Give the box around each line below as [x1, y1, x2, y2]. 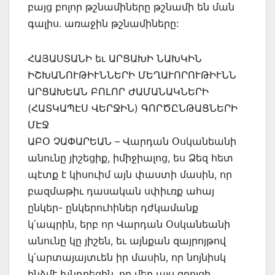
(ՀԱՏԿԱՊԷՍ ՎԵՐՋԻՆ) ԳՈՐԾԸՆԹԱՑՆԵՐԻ [28, 101, 238, 114]
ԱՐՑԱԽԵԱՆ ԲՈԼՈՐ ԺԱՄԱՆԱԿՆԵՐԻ [28, 85, 209, 98]
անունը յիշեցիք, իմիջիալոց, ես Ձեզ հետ [28, 151, 233, 164]
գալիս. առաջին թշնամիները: [28, 17, 179, 29]
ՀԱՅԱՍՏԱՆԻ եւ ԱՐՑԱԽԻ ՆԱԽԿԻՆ [28, 52, 202, 64]
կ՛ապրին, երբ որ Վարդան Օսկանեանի [28, 217, 230, 230]
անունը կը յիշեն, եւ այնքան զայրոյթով [28, 234, 226, 247]
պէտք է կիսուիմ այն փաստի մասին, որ [28, 168, 232, 180]
